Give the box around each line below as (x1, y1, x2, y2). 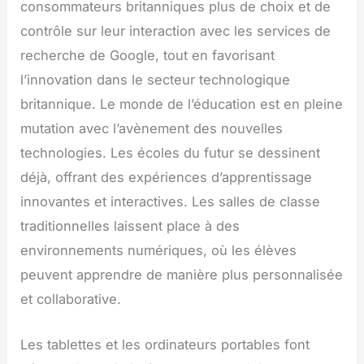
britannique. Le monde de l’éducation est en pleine (20, 95, 344, 112)
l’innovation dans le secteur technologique (20, 71, 291, 88)
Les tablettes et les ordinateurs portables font (20, 336, 310, 353)
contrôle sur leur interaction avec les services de (20, 22, 331, 39)
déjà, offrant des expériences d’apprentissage (20, 168, 313, 185)
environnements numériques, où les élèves (20, 241, 297, 258)
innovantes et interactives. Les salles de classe (20, 193, 321, 210)
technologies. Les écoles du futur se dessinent (20, 144, 321, 161)
